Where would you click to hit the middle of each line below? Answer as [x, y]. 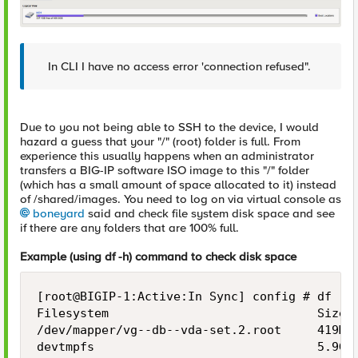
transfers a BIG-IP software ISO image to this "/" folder [165, 170]
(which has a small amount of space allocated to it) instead [178, 185]
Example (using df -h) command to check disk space [158, 257]
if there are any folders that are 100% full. [129, 228]
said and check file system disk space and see [210, 213]
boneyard [59, 213]
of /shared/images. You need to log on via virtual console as [181, 199]
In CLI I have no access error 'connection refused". [179, 66]
